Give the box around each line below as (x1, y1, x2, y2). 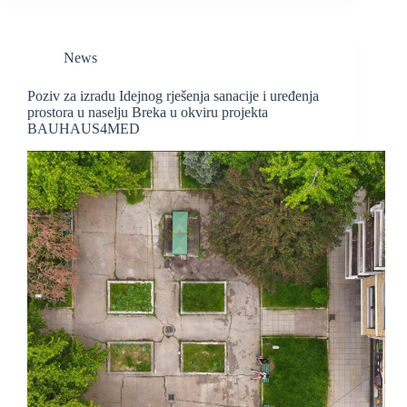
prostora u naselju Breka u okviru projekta (27, 104, 268, 121)
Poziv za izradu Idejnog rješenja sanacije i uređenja (27, 88, 319, 104)
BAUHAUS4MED (27, 121, 140, 137)
